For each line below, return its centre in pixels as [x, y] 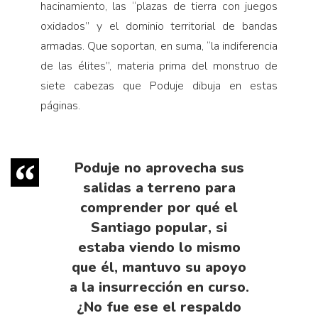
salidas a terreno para [159, 187]
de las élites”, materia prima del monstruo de [159, 66]
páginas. [60, 105]
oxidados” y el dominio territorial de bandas [159, 26]
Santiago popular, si [159, 227]
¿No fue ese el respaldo [159, 307]
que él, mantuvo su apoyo [159, 267]
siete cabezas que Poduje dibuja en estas [159, 86]
